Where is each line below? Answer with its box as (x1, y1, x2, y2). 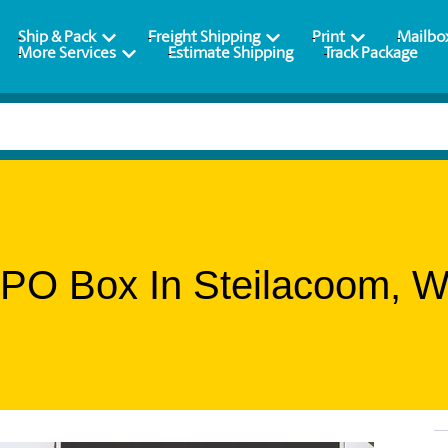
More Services (18, 46, 117, 62)
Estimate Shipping (168, 46, 294, 62)
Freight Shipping (148, 30, 261, 46)
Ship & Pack (18, 30, 97, 46)
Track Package (324, 46, 419, 62)
